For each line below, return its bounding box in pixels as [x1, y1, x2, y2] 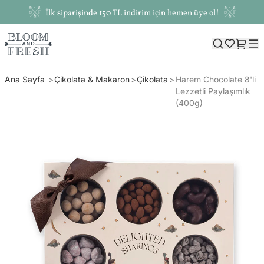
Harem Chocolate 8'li [175, 74, 256, 84]
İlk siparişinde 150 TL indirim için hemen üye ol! [45, 8, 219, 19]
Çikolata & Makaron [54, 74, 130, 84]
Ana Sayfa [5, 74, 47, 84]
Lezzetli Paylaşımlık [175, 85, 250, 96]
